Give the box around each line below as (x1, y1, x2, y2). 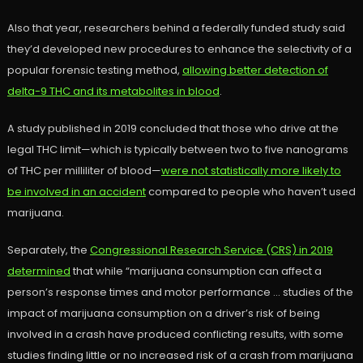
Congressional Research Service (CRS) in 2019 (89, 242, 333, 258)
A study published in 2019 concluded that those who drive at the (6, 121, 339, 137)
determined (6, 263, 70, 280)
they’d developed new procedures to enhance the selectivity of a (6, 41, 352, 58)
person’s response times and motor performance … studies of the (6, 284, 353, 301)
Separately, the (6, 242, 90, 258)
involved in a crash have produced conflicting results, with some (6, 327, 344, 343)
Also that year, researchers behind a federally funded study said (6, 20, 345, 36)
